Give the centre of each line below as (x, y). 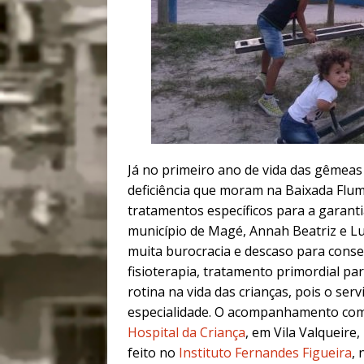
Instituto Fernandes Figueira (265, 353)
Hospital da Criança (186, 333)
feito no (153, 353)
